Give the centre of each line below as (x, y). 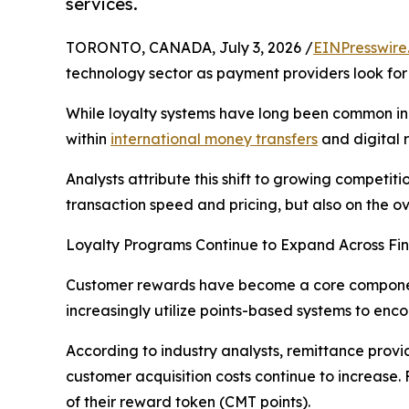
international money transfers (214, 138)
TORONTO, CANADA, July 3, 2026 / (189, 47)
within (88, 138)
